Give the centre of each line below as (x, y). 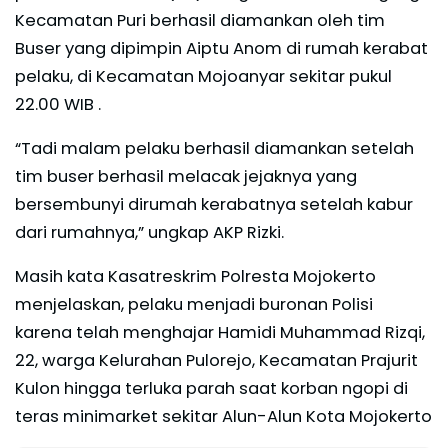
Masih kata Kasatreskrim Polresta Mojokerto (195, 277)
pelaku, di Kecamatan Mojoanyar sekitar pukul (203, 77)
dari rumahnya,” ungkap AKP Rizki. (149, 233)
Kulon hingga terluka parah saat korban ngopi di (211, 389)
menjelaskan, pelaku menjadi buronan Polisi (194, 305)
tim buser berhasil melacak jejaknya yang (186, 177)
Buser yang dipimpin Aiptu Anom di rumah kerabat (221, 49)
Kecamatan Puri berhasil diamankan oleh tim (200, 21)
